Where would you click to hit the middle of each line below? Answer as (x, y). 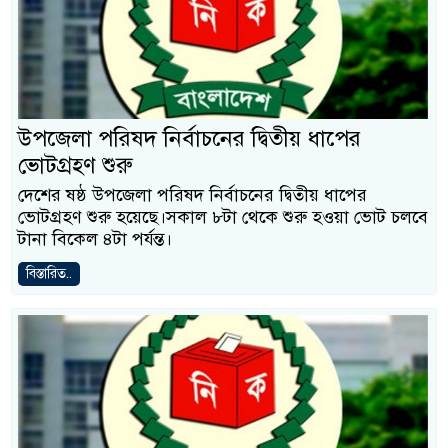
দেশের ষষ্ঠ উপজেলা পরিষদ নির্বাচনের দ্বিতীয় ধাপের (192, 195)
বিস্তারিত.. (49, 273)
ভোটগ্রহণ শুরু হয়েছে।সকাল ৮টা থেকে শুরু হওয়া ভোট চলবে (223, 217)
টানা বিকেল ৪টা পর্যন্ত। (95, 239)
